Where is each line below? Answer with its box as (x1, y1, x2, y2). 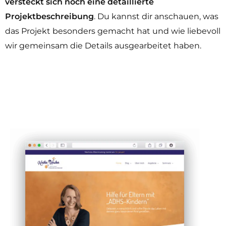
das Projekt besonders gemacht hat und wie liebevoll (5, 26, 220, 36)
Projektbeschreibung (5, 12, 94, 22)
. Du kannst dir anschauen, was (94, 12, 218, 22)
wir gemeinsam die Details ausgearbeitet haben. (5, 41, 201, 51)
